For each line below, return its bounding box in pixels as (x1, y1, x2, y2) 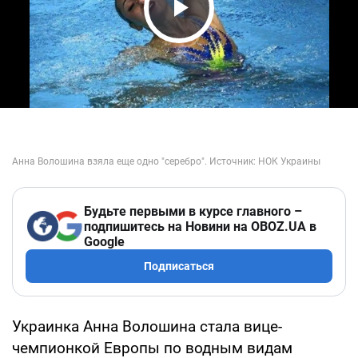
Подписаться (144, 259, 214, 272)
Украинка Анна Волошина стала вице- (12, 316, 282, 336)
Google (84, 233, 125, 249)
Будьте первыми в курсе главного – (84, 203, 302, 219)
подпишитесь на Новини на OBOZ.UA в (84, 218, 316, 234)
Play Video (149, 21, 299, 55)
